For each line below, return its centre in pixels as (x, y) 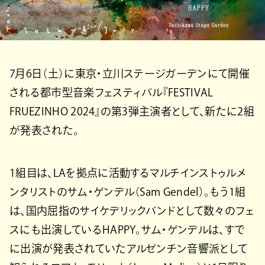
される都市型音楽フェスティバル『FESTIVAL (112, 92)
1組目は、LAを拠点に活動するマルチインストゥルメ (128, 172)
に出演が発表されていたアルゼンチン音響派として (129, 248)
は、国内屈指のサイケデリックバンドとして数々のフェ (132, 210)
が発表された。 (44, 130)
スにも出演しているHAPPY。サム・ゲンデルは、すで (127, 229)
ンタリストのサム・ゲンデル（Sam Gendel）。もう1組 (128, 191)
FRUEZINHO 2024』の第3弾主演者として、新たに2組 (132, 111)
